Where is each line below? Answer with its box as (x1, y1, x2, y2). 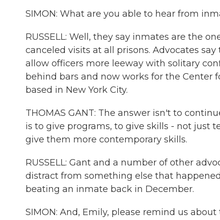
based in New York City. (26, 84, 128, 95)
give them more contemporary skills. (26, 134, 187, 145)
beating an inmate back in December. (26, 184, 194, 194)
